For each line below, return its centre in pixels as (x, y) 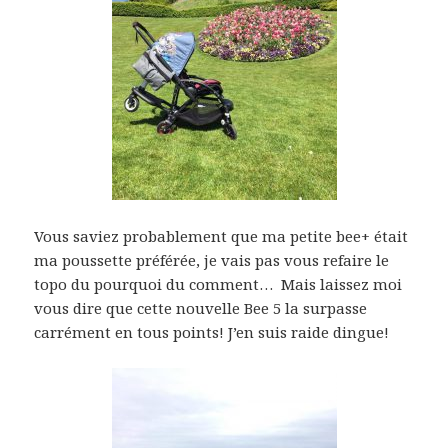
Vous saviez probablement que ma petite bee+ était (221, 235)
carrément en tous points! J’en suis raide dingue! (212, 331)
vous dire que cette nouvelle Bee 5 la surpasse (201, 307)
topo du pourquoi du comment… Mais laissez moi (218, 283)
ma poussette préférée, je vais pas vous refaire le (212, 259)
